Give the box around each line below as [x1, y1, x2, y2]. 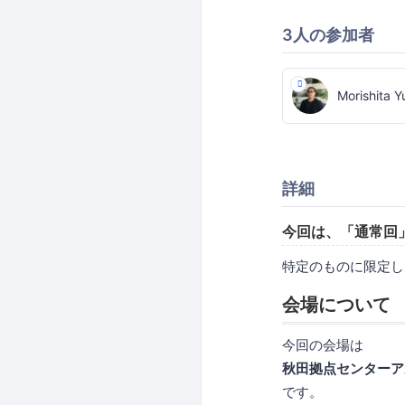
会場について [282, 293, 391, 316]
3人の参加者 [282, 24, 374, 44]
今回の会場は [282, 335, 363, 353]
